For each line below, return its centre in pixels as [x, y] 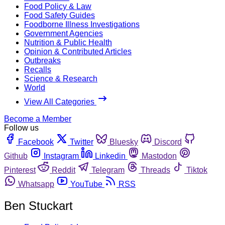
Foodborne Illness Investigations [82, 24]
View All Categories [60, 101]
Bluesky [124, 142]
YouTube [86, 184]
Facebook [36, 142]
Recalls [38, 69]
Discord [168, 142]
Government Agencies [64, 33]
